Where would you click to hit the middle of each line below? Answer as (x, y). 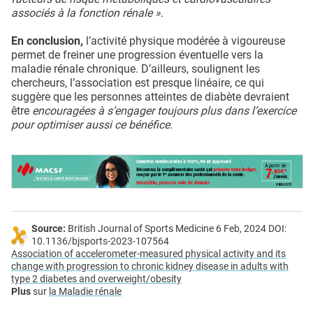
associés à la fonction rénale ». (87, 13)
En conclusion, (47, 41)
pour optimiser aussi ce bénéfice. (92, 124)
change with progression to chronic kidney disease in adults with (150, 266)
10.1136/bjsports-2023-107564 (100, 241)
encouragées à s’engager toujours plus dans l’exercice (164, 110)
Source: (49, 228)
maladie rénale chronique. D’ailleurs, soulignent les (136, 68)
